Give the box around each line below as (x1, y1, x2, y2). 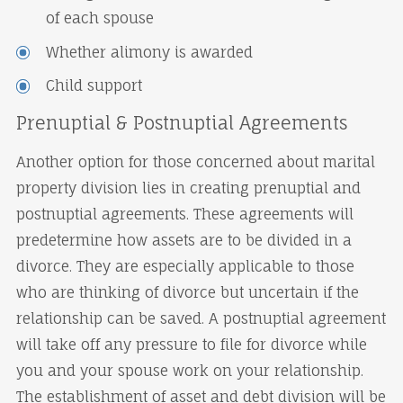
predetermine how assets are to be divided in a (15, 230, 352, 249)
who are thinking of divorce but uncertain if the (15, 282, 359, 301)
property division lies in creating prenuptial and (15, 178, 361, 197)
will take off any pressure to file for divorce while (15, 335, 367, 354)
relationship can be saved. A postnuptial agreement (15, 309, 386, 327)
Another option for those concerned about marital (15, 152, 375, 171)
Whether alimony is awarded (45, 42, 253, 61)
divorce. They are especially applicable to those (15, 256, 354, 275)
